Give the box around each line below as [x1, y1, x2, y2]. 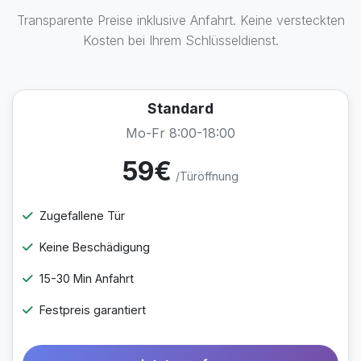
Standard [147, 100, 214, 117]
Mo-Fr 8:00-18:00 [126, 125, 235, 141]
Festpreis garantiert [39, 303, 146, 317]
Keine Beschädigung [39, 240, 150, 254]
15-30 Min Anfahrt [39, 272, 134, 285]
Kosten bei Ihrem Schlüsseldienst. [82, 32, 279, 48]
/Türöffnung [176, 169, 239, 183]
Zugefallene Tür [39, 209, 125, 222]
